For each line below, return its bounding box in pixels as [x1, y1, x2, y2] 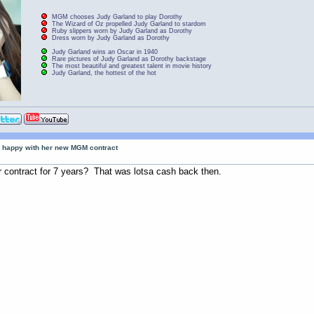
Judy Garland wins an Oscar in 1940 [51, 48, 158, 55]
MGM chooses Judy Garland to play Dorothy [51, 13, 182, 21]
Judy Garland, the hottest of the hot [51, 69, 156, 76]
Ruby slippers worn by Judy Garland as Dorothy [51, 27, 192, 35]
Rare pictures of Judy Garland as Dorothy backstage [51, 55, 206, 62]
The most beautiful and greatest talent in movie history [51, 62, 212, 69]
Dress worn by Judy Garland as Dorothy [51, 34, 170, 42]
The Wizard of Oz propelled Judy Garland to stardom [51, 20, 206, 28]
